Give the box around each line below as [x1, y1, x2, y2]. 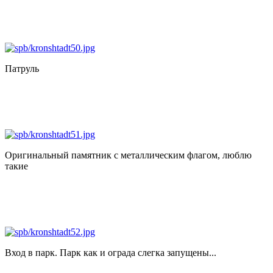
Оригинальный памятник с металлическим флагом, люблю [5, 149, 252, 160]
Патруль [5, 63, 39, 74]
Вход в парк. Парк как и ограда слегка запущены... [5, 247, 216, 258]
